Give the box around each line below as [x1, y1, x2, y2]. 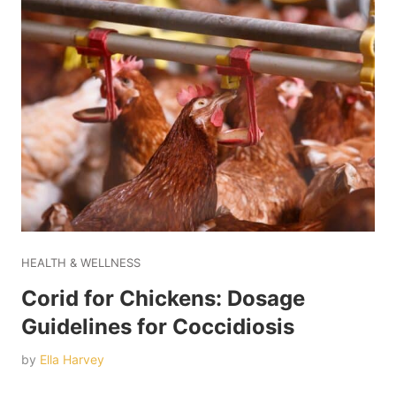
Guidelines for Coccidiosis [21, 314, 294, 340]
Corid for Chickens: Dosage [21, 286, 305, 312]
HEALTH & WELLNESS [21, 255, 141, 270]
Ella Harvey [40, 352, 104, 368]
